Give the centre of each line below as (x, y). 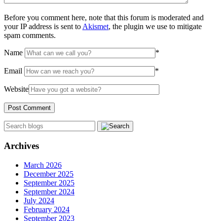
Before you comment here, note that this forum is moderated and (104, 17)
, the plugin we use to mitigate (155, 26)
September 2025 (49, 183)
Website (16, 89)
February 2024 (47, 210)
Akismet (95, 26)
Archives (21, 146)
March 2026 (43, 165)
